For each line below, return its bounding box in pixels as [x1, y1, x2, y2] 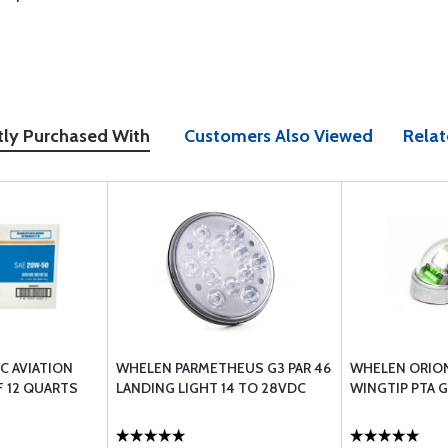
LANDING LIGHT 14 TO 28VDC [116, 379, 306, 397]
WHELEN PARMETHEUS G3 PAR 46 [116, 359, 331, 377]
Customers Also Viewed [184, 125, 373, 147]
